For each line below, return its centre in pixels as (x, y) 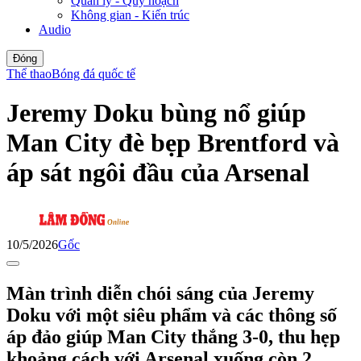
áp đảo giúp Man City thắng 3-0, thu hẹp (173, 336)
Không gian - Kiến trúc (130, 15)
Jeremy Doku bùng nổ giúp (156, 113)
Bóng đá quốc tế (93, 73)
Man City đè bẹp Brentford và (173, 143)
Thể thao (29, 73)
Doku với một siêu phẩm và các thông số (172, 315)
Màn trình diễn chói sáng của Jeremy (160, 293)
